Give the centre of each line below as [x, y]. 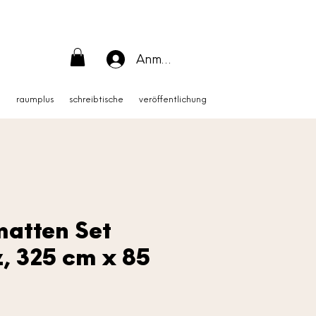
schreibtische [96, 100]
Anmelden [166, 59]
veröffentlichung [173, 100]
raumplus [35, 100]
